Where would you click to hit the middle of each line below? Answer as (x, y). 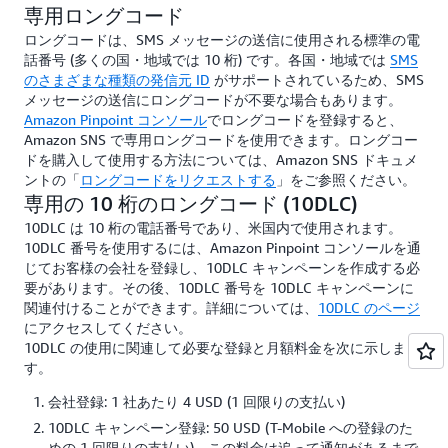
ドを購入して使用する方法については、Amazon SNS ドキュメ (221, 159)
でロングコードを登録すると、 (305, 119)
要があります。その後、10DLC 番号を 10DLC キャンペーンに (219, 287)
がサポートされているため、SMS (317, 79)
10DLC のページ (369, 307)
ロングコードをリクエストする (178, 179)
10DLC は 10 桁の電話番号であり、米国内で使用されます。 (213, 227)
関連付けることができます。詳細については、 (171, 307)
